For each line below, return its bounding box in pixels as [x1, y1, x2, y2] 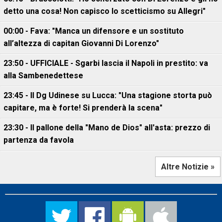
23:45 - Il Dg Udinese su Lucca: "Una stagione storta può [3, 91, 212, 100]
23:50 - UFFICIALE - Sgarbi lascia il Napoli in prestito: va [3, 58, 208, 68]
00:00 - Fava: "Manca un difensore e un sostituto [3, 26, 184, 36]
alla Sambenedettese [3, 71, 83, 80]
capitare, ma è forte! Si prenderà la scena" [3, 103, 163, 112]
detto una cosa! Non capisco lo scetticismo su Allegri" [3, 6, 206, 16]
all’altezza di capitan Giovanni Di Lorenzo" [3, 39, 159, 48]
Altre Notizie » [161, 162, 215, 171]
